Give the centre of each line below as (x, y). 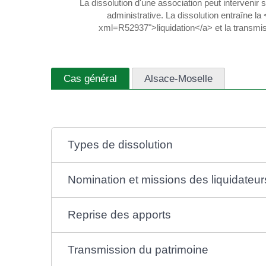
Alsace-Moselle (178, 78)
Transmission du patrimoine (138, 250)
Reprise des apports (119, 215)
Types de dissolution (120, 145)
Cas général (90, 78)
